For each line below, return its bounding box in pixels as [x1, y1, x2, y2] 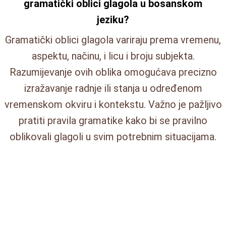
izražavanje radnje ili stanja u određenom [24, 82, 202, 95]
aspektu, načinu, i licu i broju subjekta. [31, 50, 195, 63]
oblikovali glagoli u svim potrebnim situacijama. [10, 131, 216, 143]
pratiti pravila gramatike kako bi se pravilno [19, 115, 207, 127]
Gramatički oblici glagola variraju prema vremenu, [5, 34, 221, 46]
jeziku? [97, 14, 129, 26]
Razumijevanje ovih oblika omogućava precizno [9, 66, 217, 79]
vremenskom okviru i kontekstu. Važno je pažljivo [4, 98, 222, 111]
